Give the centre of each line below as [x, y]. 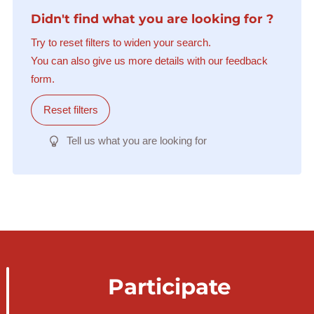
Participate [170, 287]
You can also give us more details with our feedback [149, 61]
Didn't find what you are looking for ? [152, 18]
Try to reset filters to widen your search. [121, 43]
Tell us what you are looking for [136, 141]
